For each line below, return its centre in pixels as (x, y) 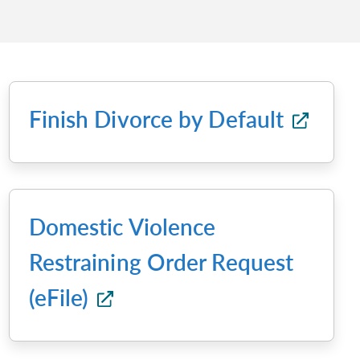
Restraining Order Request (161, 262)
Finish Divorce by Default (159, 119)
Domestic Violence (122, 227)
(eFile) (61, 297)
